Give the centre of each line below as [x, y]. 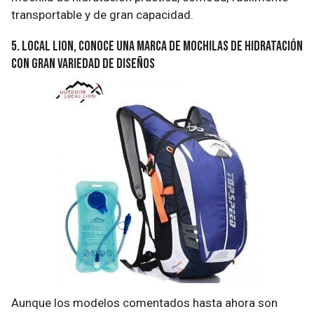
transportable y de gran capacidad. [102, 14]
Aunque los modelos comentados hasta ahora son [144, 302]
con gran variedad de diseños [83, 63]
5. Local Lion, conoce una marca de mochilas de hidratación [157, 46]
